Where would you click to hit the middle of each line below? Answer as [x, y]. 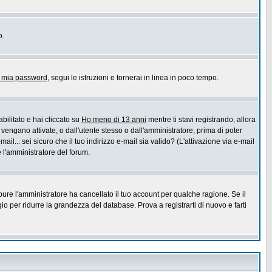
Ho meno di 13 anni [114, 120]
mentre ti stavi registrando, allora [201, 120]
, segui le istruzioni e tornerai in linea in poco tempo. [133, 78]
